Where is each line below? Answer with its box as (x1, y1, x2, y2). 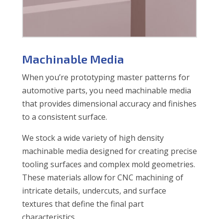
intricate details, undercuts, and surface (22, 185, 166, 197)
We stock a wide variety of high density (22, 132, 164, 144)
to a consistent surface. (22, 111, 107, 123)
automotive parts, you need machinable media (22, 85, 191, 96)
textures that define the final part (22, 198, 144, 210)
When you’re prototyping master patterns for (22, 72, 190, 83)
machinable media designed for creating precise (22, 146, 197, 157)
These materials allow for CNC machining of (22, 172, 183, 183)
